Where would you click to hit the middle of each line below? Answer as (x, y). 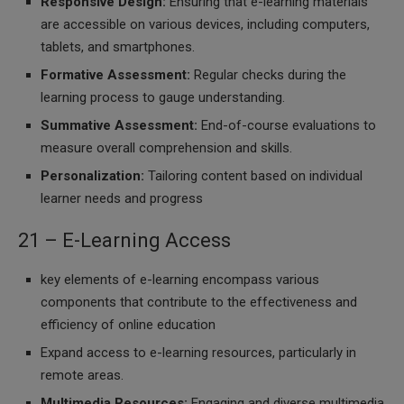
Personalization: (92, 176)
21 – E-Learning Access (124, 240)
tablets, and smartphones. (118, 47)
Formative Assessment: (115, 75)
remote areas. (82, 375)
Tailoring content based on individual (253, 176)
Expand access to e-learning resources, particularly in (198, 353)
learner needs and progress (122, 198)
